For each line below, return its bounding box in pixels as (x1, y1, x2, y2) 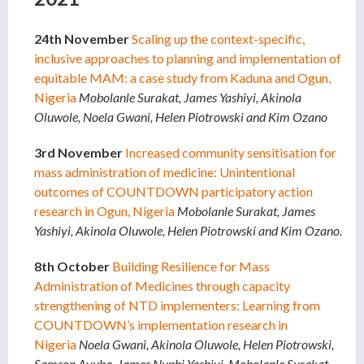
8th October (34, 258, 112, 275)
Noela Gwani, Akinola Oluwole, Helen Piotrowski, (79, 336, 334, 353)
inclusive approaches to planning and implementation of (34, 50, 341, 67)
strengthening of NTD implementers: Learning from (34, 297, 320, 314)
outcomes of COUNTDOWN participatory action (34, 184, 313, 200)
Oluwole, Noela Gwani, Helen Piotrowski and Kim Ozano (34, 109, 327, 125)
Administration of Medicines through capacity (34, 278, 290, 294)
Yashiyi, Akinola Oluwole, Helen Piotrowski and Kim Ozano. (34, 223, 342, 239)
